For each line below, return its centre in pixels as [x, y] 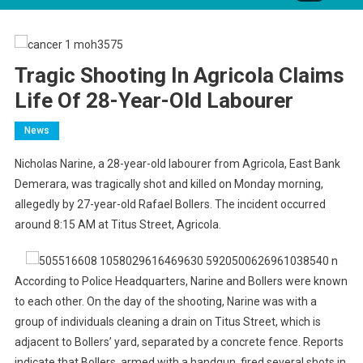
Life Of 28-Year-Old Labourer [154, 100]
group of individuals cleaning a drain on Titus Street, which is [167, 321]
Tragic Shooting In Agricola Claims [179, 75]
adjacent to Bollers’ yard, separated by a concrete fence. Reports [179, 342]
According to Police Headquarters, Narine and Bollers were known [181, 281]
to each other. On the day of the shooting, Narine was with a [165, 301]
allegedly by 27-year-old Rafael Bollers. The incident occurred [170, 204]
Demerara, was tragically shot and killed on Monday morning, [169, 184]
